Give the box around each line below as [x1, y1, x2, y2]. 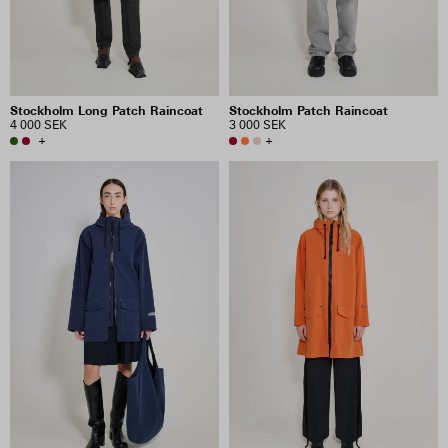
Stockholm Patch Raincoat [229, 103, 388, 118]
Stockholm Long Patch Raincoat [10, 103, 203, 118]
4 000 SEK [10, 118, 67, 132]
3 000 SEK [229, 118, 286, 132]
